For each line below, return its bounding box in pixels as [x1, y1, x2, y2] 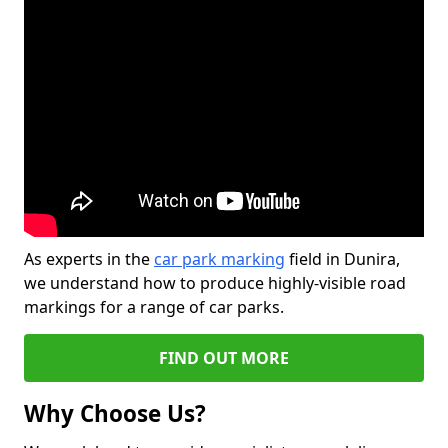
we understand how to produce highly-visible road [24, 272, 406, 294]
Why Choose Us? [24, 398, 206, 429]
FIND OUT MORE [159, 347, 289, 369]
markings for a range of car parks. [24, 296, 284, 318]
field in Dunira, [285, 248, 400, 270]
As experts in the [24, 248, 154, 270]
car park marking [154, 248, 285, 270]
